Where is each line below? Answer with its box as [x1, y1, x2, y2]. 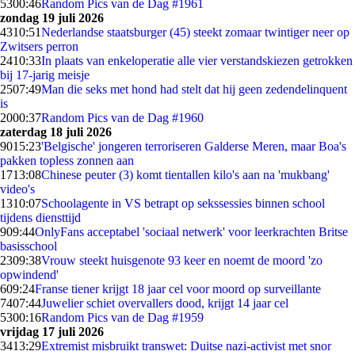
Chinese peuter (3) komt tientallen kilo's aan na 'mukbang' [41, 168, 330, 181]
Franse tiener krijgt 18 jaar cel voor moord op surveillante [35, 282, 321, 296]
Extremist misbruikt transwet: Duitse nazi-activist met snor [41, 339, 331, 353]
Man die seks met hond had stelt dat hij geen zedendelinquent [41, 82, 347, 96]
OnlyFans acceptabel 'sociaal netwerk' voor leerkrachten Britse [35, 225, 348, 239]
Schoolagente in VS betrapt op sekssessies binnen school [41, 197, 325, 210]
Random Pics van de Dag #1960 [41, 111, 204, 124]
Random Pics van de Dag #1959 [41, 311, 204, 324]
